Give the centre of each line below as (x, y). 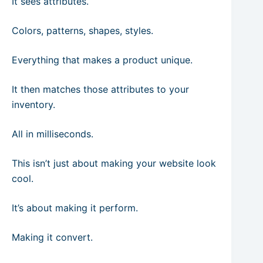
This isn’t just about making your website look (114, 163)
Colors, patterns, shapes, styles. (82, 31)
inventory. (33, 104)
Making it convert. (52, 237)
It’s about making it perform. (75, 208)
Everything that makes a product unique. (102, 60)
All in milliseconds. (53, 134)
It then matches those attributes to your (100, 89)
